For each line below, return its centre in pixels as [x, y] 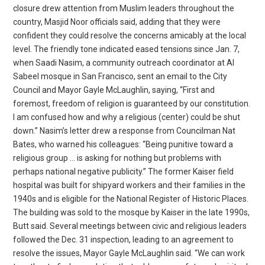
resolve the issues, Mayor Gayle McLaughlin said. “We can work [129, 253]
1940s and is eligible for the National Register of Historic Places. [131, 198]
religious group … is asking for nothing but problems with [117, 158]
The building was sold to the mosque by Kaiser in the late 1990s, [132, 212]
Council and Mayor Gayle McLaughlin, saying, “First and [114, 90]
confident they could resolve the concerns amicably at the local [130, 35]
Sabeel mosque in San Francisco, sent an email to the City [120, 76]
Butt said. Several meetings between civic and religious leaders [130, 226]
